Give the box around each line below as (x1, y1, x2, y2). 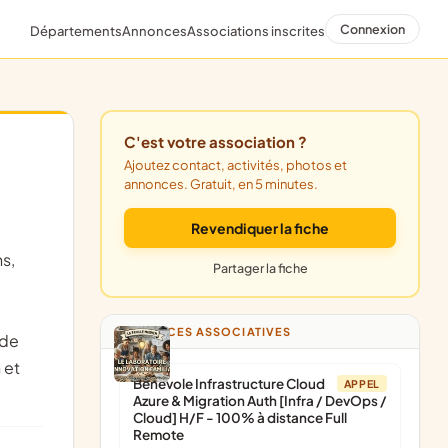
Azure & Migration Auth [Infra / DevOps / (133, 392, 387, 409)
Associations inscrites (187, 22, 325, 39)
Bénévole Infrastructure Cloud (133, 375, 325, 392)
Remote (133, 426, 184, 443)
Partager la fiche (212, 260, 308, 276)
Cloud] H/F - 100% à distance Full (133, 409, 347, 426)
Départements (30, 22, 122, 39)
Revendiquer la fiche (191, 219, 329, 237)
